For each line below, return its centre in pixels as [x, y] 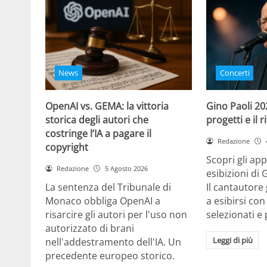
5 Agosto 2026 [126, 168]
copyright [67, 147]
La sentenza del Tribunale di [108, 187]
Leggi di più [232, 240]
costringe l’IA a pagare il [98, 133]
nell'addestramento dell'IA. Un [113, 242]
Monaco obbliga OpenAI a [103, 201]
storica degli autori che [97, 119]
